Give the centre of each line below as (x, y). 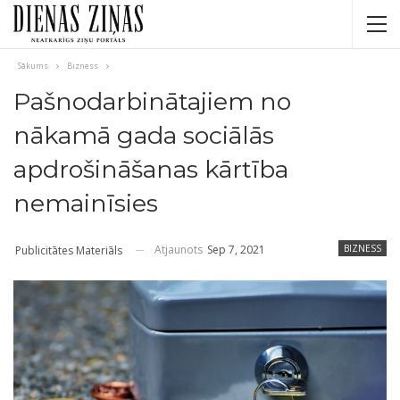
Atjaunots (180, 250)
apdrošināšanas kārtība (151, 169)
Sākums (33, 66)
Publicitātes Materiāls (69, 250)
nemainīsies (86, 203)
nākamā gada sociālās (144, 135)
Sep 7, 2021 (236, 250)
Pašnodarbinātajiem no (152, 101)
